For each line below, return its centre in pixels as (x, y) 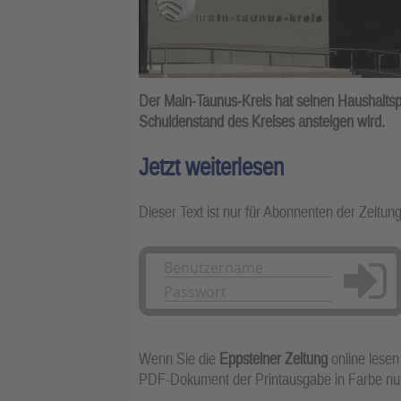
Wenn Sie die (179, 358)
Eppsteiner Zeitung (273, 358)
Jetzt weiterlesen (211, 166)
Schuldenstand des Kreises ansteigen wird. (262, 121)
